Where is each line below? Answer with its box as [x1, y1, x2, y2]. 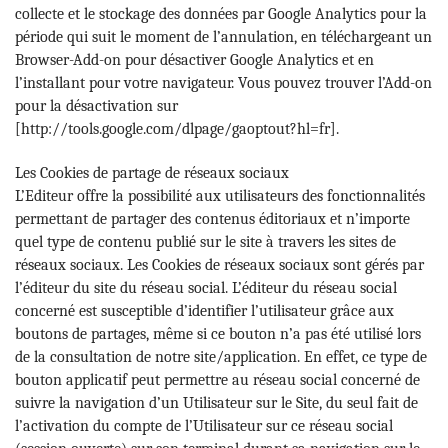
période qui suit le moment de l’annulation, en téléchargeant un [15, 27, 432, 46]
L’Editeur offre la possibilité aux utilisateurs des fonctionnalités [15, 186, 425, 205]
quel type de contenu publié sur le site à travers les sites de [15, 232, 396, 251]
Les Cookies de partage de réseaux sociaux [15, 163, 289, 182]
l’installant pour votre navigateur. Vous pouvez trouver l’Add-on [15, 73, 432, 92]
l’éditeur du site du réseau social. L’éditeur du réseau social [15, 278, 397, 297]
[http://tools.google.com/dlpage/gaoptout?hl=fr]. [15, 119, 339, 138]
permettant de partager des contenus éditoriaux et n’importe [15, 209, 410, 228]
